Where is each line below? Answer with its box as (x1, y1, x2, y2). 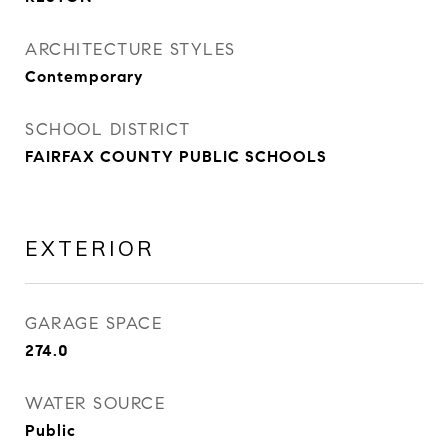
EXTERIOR (25, 235, 155, 261)
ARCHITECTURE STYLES (25, 39, 236, 60)
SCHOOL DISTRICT (25, 119, 191, 140)
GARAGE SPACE (25, 313, 162, 334)
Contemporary (25, 67, 143, 86)
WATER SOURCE (25, 393, 165, 414)
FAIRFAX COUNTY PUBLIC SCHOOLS (25, 147, 327, 166)
